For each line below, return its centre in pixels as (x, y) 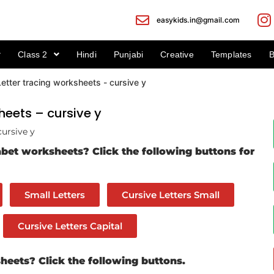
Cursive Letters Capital (70, 226)
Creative (177, 54)
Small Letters (54, 194)
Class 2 (33, 54)
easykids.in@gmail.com (198, 20)
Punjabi (128, 54)
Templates (231, 54)
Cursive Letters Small (170, 194)
